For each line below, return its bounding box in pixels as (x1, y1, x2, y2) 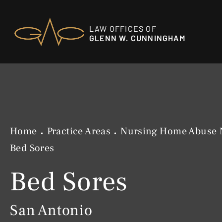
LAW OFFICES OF (89, 23, 157, 33)
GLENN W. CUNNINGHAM (89, 33, 185, 43)
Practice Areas (47, 124, 111, 138)
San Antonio (10, 200, 93, 220)
